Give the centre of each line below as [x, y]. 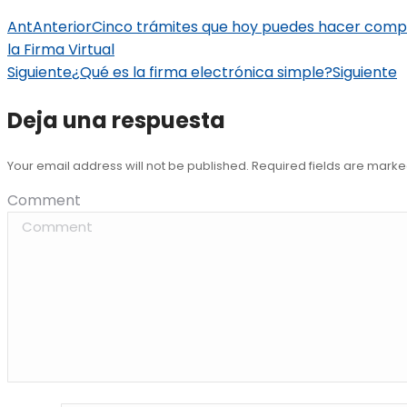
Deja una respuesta [116, 121]
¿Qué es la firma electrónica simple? [202, 73]
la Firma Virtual [61, 50]
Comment [44, 201]
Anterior [62, 27]
